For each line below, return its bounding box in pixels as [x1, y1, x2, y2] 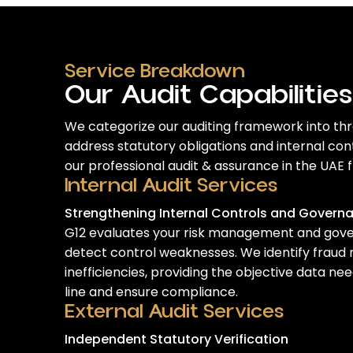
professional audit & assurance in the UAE [88, 157, 344, 175]
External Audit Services [65, 298, 284, 325]
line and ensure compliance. [65, 283, 238, 301]
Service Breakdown [65, 58, 245, 85]
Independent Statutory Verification [65, 330, 288, 348]
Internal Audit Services [65, 172, 277, 199]
